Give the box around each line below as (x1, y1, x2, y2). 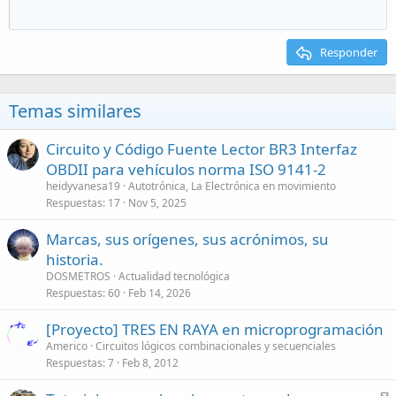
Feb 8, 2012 (122, 355, 179, 370)
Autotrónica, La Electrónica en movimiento (128, 179, 336, 194)
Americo (46, 339, 88, 354)
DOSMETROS (46, 269, 110, 284)
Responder (320, 44, 377, 60)
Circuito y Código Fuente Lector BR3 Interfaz (46, 139, 357, 159)
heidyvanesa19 (46, 179, 120, 194)
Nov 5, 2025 (128, 195, 187, 210)
